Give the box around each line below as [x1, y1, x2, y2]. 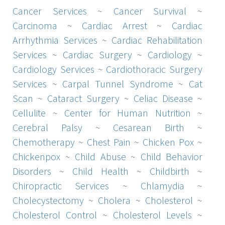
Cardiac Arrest [82, 19, 147, 32]
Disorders [13, 164, 51, 177]
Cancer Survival [113, 4, 187, 17]
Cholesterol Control [13, 208, 97, 221]
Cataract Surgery [47, 91, 120, 104]
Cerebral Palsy [13, 121, 82, 134]
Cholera [98, 193, 131, 206]
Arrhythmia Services [13, 33, 97, 46]
